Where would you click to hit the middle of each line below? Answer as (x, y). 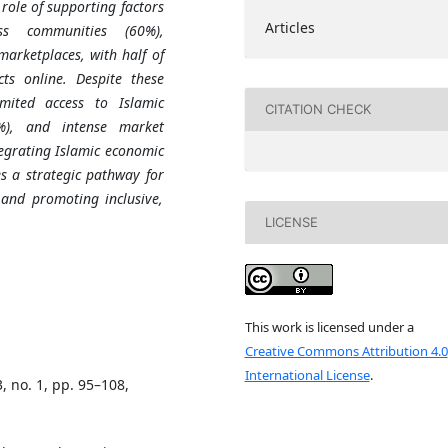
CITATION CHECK (317, 109)
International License (307, 375)
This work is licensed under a (329, 327)
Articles (289, 27)
